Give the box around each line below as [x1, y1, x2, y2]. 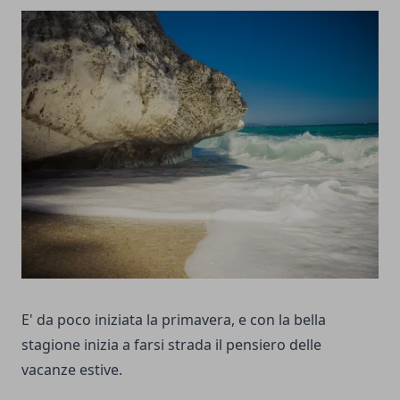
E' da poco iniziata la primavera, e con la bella [21, 310, 326, 329]
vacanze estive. [21, 360, 122, 379]
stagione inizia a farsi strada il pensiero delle [21, 335, 321, 354]
